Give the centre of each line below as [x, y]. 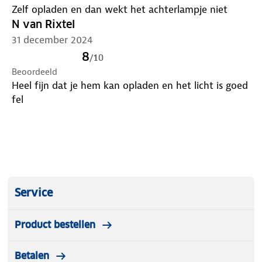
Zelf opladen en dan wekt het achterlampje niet [120, 9]
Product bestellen [55, 225]
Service [34, 192]
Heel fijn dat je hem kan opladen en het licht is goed [130, 85]
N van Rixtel [43, 24]
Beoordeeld [35, 72]
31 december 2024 [52, 39]
